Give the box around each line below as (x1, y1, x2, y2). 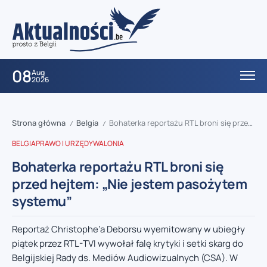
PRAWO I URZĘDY (36, 138, 93, 149)
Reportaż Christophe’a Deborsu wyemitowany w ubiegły (12, 223, 245, 236)
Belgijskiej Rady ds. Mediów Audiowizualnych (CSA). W (12, 252, 238, 265)
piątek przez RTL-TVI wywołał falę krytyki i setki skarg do (12, 237, 243, 250)
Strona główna (12, 117, 66, 129)
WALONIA (93, 138, 124, 149)
